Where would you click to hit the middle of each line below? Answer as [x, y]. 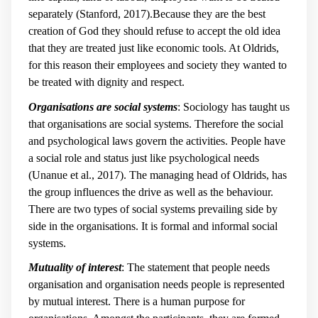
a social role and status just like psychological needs [144, 158]
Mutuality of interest [75, 268]
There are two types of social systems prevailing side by [153, 209]
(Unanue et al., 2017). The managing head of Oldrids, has [158, 175]
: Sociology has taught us [234, 106]
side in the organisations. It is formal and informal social [153, 226]
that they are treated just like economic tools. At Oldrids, [154, 48]
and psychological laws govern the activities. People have [157, 141]
